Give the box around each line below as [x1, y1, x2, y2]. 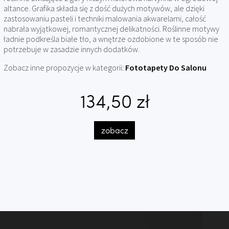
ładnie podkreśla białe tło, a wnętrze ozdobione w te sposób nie [3, 34, 218, 44]
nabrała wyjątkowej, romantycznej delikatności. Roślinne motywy [3, 24, 219, 34]
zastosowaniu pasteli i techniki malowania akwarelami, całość [3, 13, 206, 24]
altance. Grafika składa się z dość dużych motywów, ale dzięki [3, 3, 204, 14]
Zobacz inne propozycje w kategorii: [3, 62, 125, 73]
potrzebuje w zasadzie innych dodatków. [3, 44, 140, 55]
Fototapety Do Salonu [125, 62, 207, 73]
